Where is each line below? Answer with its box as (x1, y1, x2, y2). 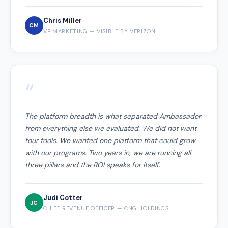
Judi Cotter (43, 193, 83, 202)
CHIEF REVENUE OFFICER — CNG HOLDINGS (43, 204, 169, 212)
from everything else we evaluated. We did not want (25, 123, 196, 133)
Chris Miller (43, 16, 82, 25)
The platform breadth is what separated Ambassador (25, 111, 201, 121)
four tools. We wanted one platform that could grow (25, 135, 195, 145)
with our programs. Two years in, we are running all (25, 148, 191, 157)
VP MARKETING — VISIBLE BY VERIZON (43, 27, 156, 35)
